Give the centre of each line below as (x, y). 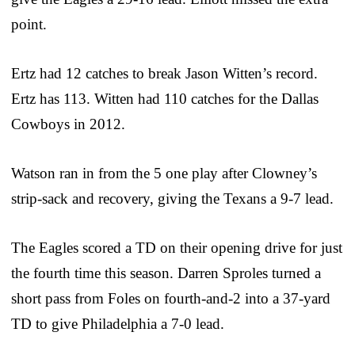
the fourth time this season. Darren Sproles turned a (166, 273)
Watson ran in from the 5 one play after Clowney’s (164, 173)
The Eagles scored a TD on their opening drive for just (177, 247)
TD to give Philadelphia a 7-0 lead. (118, 323)
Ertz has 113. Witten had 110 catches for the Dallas (165, 98)
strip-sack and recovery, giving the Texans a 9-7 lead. (172, 198)
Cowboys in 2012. (68, 124)
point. (29, 24)
